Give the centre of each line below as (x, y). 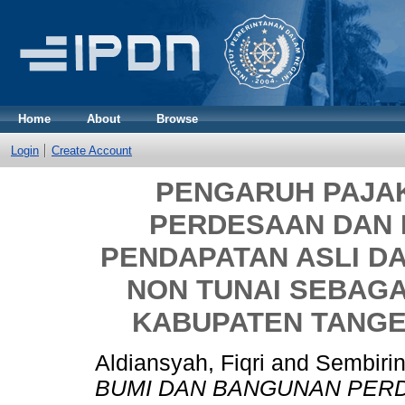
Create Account (92, 151)
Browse (177, 119)
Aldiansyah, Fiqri (180, 363)
